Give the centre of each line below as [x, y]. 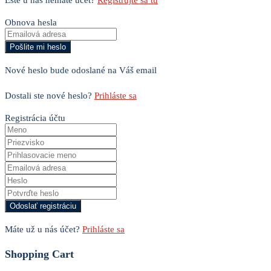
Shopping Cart [39, 254]
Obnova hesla [31, 22]
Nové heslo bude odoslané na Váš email [81, 70]
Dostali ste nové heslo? [50, 95]
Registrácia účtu [35, 118]
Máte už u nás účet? [44, 229]
